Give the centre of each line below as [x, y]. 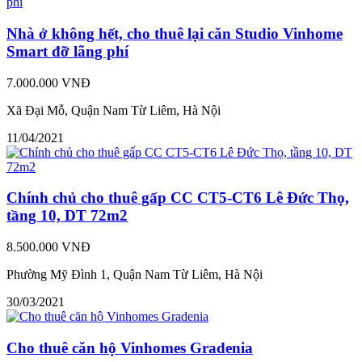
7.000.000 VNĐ [48, 82]
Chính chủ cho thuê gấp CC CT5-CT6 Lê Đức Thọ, [178, 198]
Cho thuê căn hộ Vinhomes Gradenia [130, 347]
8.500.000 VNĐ [48, 246]
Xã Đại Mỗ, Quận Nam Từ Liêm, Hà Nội [114, 110]
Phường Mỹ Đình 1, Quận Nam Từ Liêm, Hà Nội [135, 274]
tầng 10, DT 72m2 [67, 216]
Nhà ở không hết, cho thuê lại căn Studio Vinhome [175, 33]
